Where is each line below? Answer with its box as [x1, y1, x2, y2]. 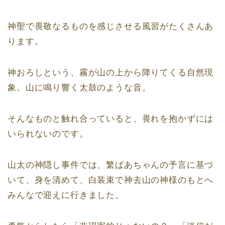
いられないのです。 [8, 129, 88, 139]
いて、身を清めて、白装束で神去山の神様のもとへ [8, 175, 214, 185]
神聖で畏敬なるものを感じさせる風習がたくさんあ [8, 22, 214, 32]
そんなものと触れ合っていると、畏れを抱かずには [8, 114, 214, 124]
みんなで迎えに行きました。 [8, 190, 124, 200]
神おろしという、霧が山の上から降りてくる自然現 [8, 68, 214, 78]
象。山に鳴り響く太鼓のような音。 [8, 83, 151, 93]
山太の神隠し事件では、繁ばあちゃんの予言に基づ [8, 160, 214, 170]
